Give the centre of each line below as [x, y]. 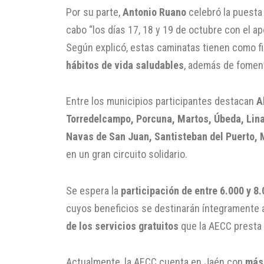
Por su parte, [94, 12]
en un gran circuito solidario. [127, 154]
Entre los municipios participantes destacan [161, 101]
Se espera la [93, 190]
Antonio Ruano [154, 12]
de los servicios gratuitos [122, 226]
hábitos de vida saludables [125, 65]
